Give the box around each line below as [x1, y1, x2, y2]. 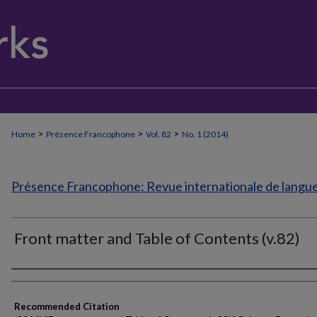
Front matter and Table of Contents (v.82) [14, 229, 300, 248]
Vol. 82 [146, 129, 171, 139]
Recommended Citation [14, 301, 120, 313]
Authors [11, 273, 63, 291]
